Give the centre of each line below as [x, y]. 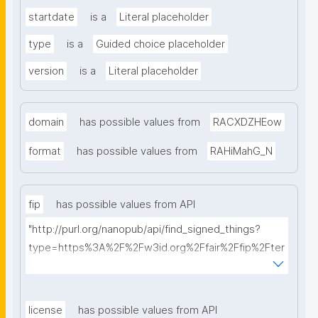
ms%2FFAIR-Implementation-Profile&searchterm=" [151, 267]
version [46, 71]
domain [46, 122]
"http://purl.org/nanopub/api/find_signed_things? [144, 230]
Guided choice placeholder [160, 44]
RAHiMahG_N [241, 152]
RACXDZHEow [247, 122]
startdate [51, 17]
